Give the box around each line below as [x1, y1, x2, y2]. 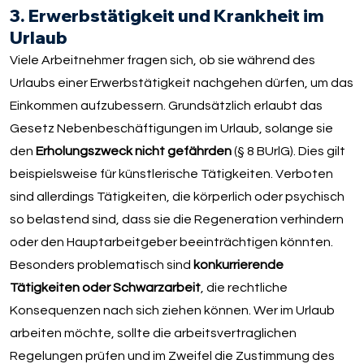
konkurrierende [191, 258, 284, 271]
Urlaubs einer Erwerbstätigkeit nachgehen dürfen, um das [10, 76, 354, 89]
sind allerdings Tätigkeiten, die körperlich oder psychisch [10, 189, 345, 203]
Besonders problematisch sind [10, 258, 192, 271]
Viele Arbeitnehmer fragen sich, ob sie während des [10, 53, 316, 67]
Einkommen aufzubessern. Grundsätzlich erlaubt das [10, 98, 323, 112]
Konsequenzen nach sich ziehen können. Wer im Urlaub [10, 303, 336, 317]
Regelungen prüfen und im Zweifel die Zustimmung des [10, 349, 336, 362]
